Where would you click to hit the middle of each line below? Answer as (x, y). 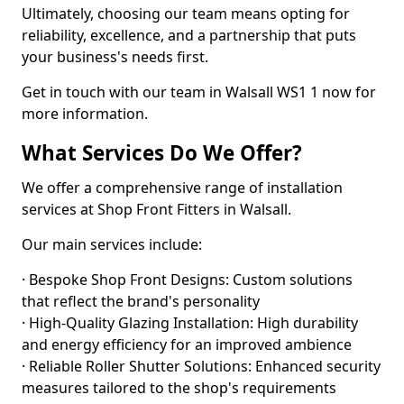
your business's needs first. (115, 57)
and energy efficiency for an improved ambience (187, 344)
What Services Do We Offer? (162, 153)
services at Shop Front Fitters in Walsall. (156, 209)
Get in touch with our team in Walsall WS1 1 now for (199, 92)
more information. (85, 114)
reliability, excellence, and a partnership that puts (189, 35)
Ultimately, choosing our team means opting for (186, 14)
